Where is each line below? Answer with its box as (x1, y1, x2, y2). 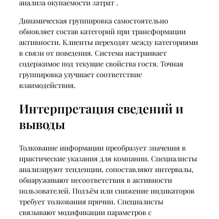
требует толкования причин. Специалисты (19, 196, 163, 206)
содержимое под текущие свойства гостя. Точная (19, 58, 183, 68)
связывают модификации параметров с (19, 207, 152, 217)
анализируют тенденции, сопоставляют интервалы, (19, 164, 194, 174)
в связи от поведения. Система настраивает (19, 47, 167, 58)
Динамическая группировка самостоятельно (19, 15, 168, 25)
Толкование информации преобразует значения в (19, 142, 186, 153)
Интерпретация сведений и (19, 100, 183, 116)
